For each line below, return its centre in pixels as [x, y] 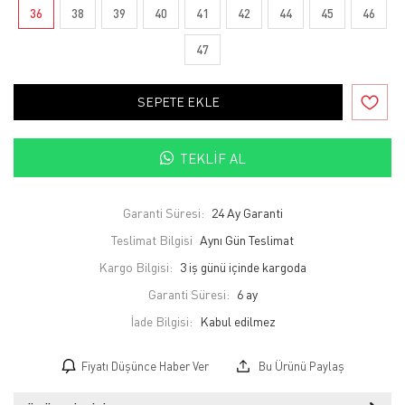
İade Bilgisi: [161, 322]
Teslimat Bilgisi [152, 240]
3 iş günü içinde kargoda [243, 268]
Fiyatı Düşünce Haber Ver [145, 367]
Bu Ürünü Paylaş [300, 367]
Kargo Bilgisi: [136, 268]
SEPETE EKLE [178, 101]
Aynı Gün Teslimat [245, 240]
